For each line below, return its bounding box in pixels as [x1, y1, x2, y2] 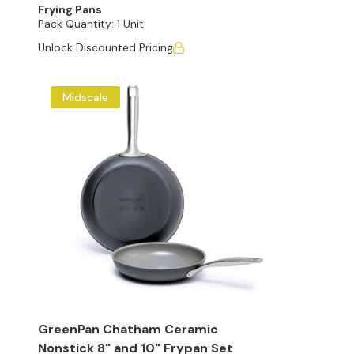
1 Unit [117, 17, 144, 31]
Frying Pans [38, 2, 102, 17]
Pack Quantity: [38, 17, 114, 31]
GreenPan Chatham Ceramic [38, 321, 218, 337]
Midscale [62, 90, 108, 104]
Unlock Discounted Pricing [38, 40, 173, 55]
